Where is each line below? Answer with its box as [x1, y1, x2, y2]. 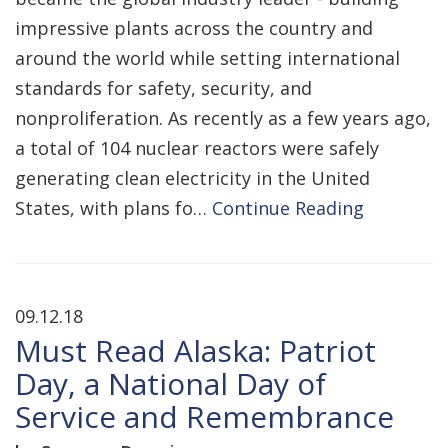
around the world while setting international [15, 46, 400, 70]
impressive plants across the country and [15, 16, 373, 40]
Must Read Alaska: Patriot [15, 330, 376, 371]
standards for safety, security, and [15, 76, 312, 100]
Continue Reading [212, 196, 364, 220]
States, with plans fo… [15, 196, 212, 220]
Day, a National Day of [15, 363, 326, 404]
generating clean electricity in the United [15, 166, 370, 190]
